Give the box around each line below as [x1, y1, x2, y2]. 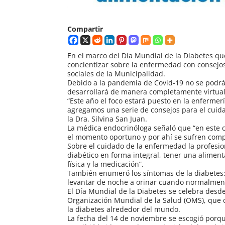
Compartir [67, 24, 103, 34]
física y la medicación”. [67, 159, 144, 169]
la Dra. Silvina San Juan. [67, 114, 148, 124]
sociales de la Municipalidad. [67, 69, 166, 79]
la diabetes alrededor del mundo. [67, 204, 181, 214]
